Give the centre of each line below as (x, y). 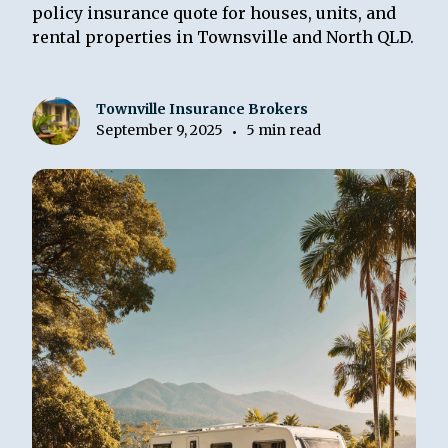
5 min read (284, 129)
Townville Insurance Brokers (202, 108)
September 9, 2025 (160, 129)
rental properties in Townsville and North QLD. (223, 37)
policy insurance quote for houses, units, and (214, 13)
